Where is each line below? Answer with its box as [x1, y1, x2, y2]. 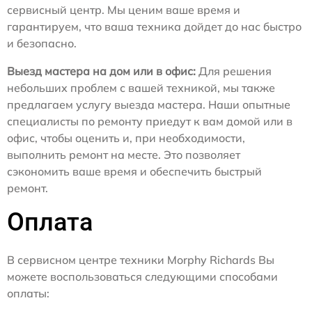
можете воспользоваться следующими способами [7, 270, 278, 283]
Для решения [196, 64, 272, 78]
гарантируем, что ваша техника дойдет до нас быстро [7, 19, 302, 33]
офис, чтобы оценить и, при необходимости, [7, 131, 245, 145]
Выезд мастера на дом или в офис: [7, 64, 196, 78]
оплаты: [7, 286, 49, 300]
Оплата [7, 208, 93, 237]
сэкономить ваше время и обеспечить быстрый [7, 164, 262, 178]
